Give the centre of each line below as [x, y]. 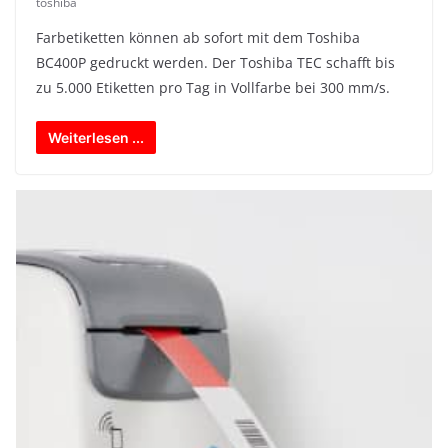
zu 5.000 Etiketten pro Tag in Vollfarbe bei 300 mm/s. [213, 87]
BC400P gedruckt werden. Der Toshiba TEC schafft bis [215, 62]
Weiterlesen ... [96, 137]
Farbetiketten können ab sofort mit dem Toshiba [198, 37]
